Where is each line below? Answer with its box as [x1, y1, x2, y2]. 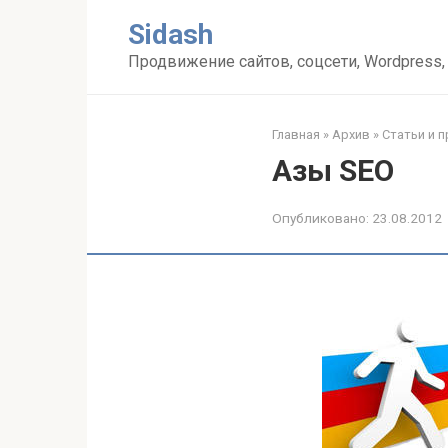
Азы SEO [272, 153, 394, 188]
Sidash [128, 18, 213, 51]
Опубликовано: [272, 210, 369, 226]
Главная [272, 127, 320, 142]
